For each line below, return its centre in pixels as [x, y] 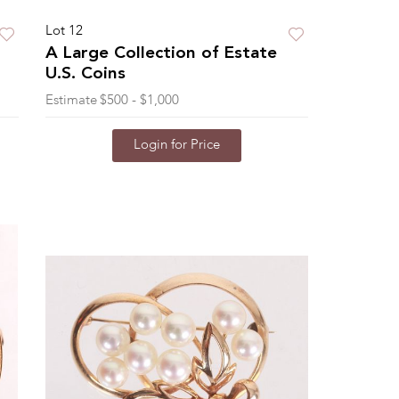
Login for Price [176, 145]
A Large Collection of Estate [161, 54]
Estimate [71, 101]
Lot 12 [64, 31]
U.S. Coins [85, 74]
